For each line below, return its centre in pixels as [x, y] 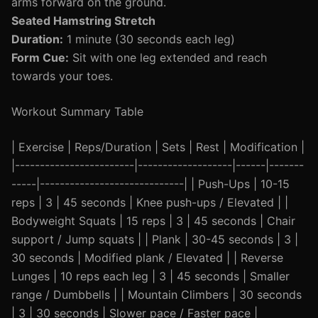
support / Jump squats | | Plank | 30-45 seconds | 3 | [155, 239]
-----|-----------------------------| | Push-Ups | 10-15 [150, 184]
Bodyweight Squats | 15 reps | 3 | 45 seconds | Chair [153, 221]
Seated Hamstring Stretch [83, 21]
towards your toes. [62, 76]
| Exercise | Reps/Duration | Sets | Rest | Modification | [158, 147]
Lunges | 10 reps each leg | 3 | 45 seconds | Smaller [150, 276]
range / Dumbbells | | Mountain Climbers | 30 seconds [157, 295]
